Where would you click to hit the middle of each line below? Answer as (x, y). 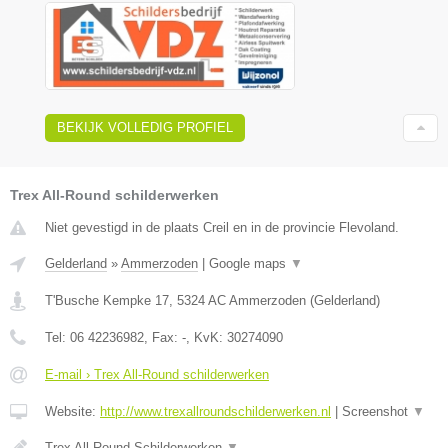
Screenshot (377, 411)
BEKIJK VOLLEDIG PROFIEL (145, 127)
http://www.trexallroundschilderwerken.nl (215, 411)
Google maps (249, 263)
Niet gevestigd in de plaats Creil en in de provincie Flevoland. (222, 227)
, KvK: (206, 337)
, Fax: (163, 337)
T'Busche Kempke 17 (107, 300)
